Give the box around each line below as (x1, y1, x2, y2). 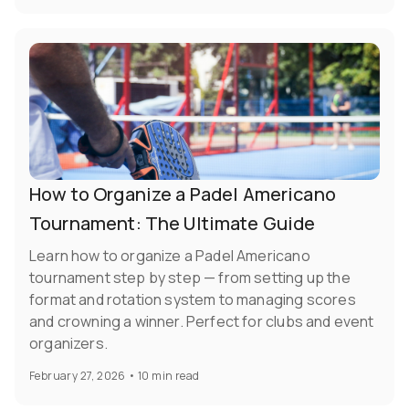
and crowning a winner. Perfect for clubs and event (29, 311, 374, 332)
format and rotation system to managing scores (29, 289, 356, 310)
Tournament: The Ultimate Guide (29, 211, 316, 236)
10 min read (138, 368, 200, 384)
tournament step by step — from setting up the (29, 267, 351, 288)
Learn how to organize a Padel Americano (29, 246, 310, 267)
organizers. (29, 333, 108, 354)
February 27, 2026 (29, 368, 126, 384)
